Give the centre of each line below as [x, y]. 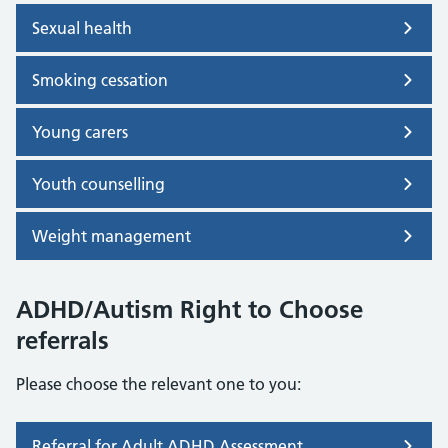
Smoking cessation [100, 79]
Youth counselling [98, 183]
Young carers [80, 131]
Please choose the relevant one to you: [158, 383]
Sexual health [82, 27]
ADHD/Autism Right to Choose [189, 309]
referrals [62, 340]
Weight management [111, 235]
